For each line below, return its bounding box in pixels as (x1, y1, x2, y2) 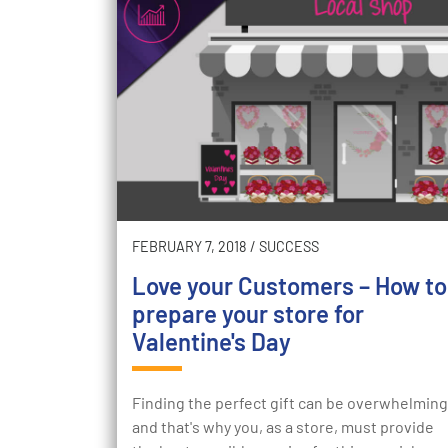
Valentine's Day (132, 327, 291, 357)
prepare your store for (132, 299, 364, 329)
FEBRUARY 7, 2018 (132, 238, 247, 256)
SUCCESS (259, 238, 319, 256)
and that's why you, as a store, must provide (132, 417, 434, 437)
